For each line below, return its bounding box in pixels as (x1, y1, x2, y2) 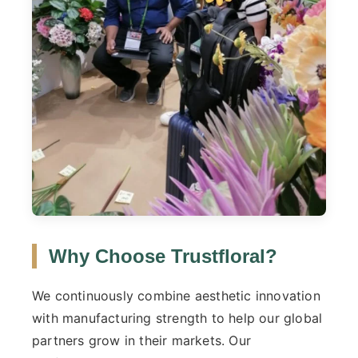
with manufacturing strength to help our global (32, 310, 323, 327)
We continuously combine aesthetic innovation (32, 288, 320, 304)
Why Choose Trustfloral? (49, 245, 277, 268)
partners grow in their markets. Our (32, 332, 251, 349)
